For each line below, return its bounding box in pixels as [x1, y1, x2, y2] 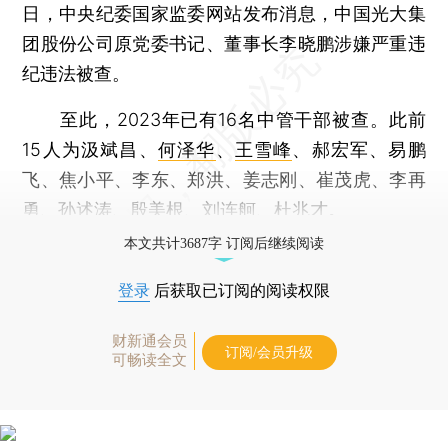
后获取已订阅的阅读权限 [150, 281, 330, 299]
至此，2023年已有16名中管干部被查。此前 [22, 108, 426, 130]
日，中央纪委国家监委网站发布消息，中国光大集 [22, 2, 426, 24]
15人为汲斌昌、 [22, 138, 158, 160]
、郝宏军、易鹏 [292, 138, 426, 160]
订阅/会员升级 [225, 344, 313, 360]
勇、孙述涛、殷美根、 [22, 198, 203, 220]
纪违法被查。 [22, 62, 131, 84]
